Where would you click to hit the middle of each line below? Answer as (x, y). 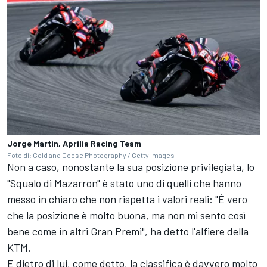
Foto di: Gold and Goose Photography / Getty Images (91, 155)
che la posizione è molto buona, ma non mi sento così (126, 215)
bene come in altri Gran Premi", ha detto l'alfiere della (128, 231)
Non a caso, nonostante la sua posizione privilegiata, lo (131, 167)
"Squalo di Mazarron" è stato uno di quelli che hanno (124, 183)
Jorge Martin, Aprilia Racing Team (74, 143)
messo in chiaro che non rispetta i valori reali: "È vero (127, 199)
